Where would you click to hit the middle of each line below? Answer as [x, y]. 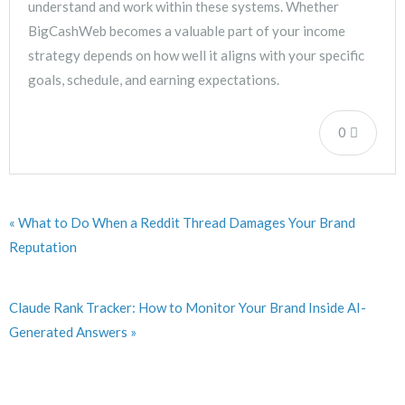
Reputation [43, 247]
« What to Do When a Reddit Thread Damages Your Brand [182, 223]
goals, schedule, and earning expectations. [154, 80]
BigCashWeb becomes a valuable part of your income [187, 31]
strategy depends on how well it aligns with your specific [196, 56]
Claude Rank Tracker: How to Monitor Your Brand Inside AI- [188, 308]
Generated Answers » [73, 332]
